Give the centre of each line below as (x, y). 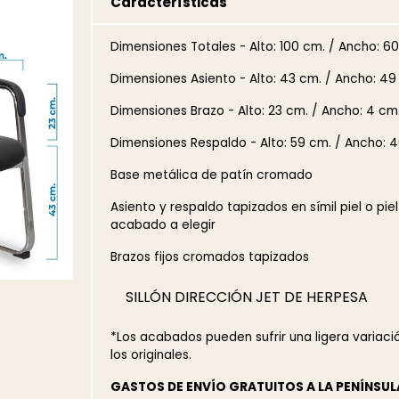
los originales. (151, 355)
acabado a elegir (165, 225)
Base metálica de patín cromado (212, 175)
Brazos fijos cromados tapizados (212, 257)
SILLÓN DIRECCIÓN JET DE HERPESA (247, 297)
